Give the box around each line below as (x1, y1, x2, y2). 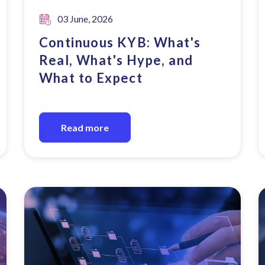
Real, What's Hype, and (38, 52, 193, 68)
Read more (60, 122, 109, 133)
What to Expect (38, 70, 143, 86)
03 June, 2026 (57, 13, 113, 24)
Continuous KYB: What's (38, 34, 201, 50)
